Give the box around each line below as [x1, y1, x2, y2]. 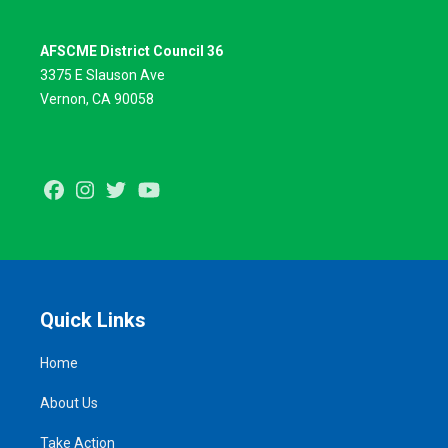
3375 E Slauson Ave [40, 66, 165, 83]
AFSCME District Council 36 [40, 42, 223, 59]
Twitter [128, 180, 178, 200]
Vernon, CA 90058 [40, 90, 154, 107]
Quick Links [40, 308, 146, 333]
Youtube [163, 180, 219, 200]
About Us [40, 395, 98, 412]
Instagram [96, 180, 167, 200]
